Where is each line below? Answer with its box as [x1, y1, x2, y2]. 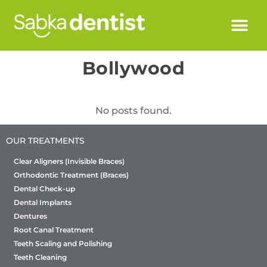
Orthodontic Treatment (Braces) [14, 170, 129, 179]
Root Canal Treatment [14, 225, 94, 234]
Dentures [14, 211, 47, 221]
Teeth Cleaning [14, 252, 67, 262]
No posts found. [95, 104, 172, 116]
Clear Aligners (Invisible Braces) [14, 156, 125, 166]
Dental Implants [14, 197, 72, 207]
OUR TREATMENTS [6, 135, 85, 146]
